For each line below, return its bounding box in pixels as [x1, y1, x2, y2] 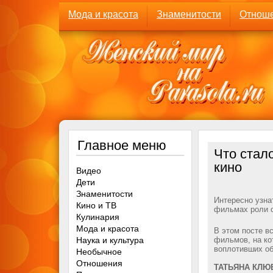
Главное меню [77, 138, 166, 153]
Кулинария [76, 212, 119, 222]
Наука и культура [76, 235, 144, 245]
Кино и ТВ [76, 200, 116, 210]
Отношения [76, 258, 122, 268]
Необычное [76, 247, 122, 257]
